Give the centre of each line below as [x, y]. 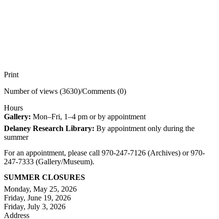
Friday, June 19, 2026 [37, 198]
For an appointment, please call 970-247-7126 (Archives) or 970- [104, 153]
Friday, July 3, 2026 [35, 207]
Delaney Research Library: [49, 129]
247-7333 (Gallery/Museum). [49, 162]
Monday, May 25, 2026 [40, 189]
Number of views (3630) [42, 91]
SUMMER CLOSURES [44, 177]
